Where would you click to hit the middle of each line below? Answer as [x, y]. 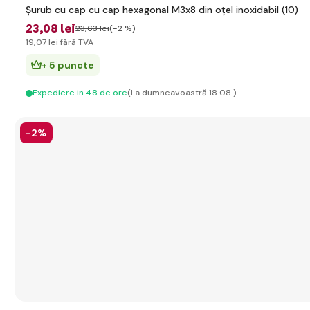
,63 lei [97, 28]
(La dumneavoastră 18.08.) [182, 93]
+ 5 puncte [68, 65]
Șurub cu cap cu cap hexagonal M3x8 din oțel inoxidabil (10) [162, 10]
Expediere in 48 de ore [80, 93]
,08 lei [57, 29]
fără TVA [76, 42]
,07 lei [46, 42]
